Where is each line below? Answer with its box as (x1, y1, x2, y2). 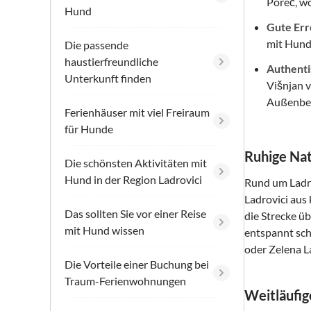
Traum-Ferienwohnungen (65, 274, 186, 288)
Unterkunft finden (65, 72, 151, 85)
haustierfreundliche (65, 55, 158, 69)
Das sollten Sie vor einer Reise (65, 207, 206, 221)
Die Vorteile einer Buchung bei (65, 258, 209, 271)
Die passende (65, 38, 128, 52)
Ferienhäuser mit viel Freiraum (65, 106, 210, 119)
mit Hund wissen (65, 224, 144, 237)
